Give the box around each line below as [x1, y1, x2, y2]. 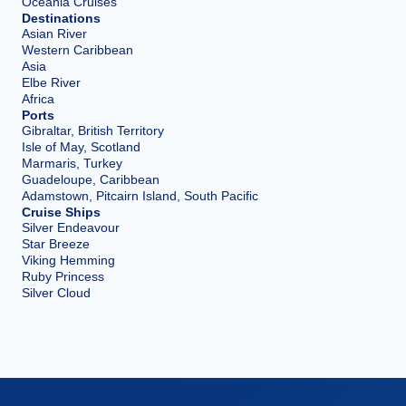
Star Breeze [22, 237, 90, 251]
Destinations [22, 11, 101, 25]
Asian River [22, 26, 87, 41]
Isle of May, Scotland [22, 140, 140, 154]
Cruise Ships [22, 205, 101, 219]
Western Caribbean [22, 43, 133, 57]
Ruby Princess [22, 269, 104, 284]
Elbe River [22, 75, 81, 90]
